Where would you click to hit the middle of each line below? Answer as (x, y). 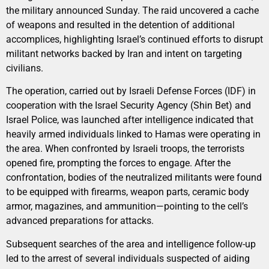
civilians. (25, 68)
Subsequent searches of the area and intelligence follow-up (131, 244)
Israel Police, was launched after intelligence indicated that (130, 120)
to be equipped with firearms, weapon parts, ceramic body (128, 192)
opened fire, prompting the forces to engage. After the (118, 163)
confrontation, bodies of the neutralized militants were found (134, 178)
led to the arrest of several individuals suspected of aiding (128, 258)
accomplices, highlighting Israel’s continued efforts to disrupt (134, 39)
